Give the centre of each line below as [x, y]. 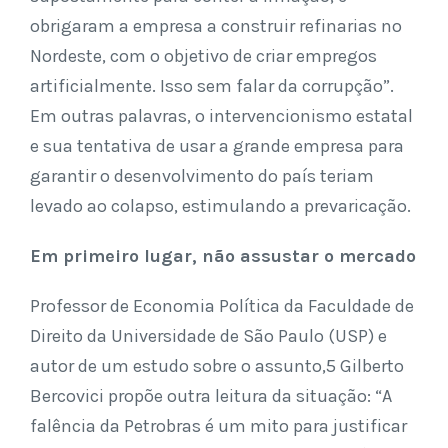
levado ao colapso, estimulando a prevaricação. [220, 205]
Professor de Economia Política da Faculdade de [222, 305]
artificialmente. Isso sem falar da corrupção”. [212, 85]
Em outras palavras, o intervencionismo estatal [221, 115]
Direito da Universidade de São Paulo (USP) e [208, 335]
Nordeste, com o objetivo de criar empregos [203, 55]
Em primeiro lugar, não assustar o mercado [223, 255]
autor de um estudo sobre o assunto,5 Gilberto [217, 365]
